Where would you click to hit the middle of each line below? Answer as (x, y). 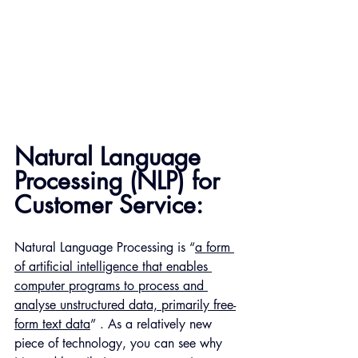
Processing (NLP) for (121, 181)
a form (215, 248)
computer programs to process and (111, 286)
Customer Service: (109, 205)
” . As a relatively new (153, 324)
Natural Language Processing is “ (105, 248)
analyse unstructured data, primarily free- (125, 305)
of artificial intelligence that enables (113, 267)
